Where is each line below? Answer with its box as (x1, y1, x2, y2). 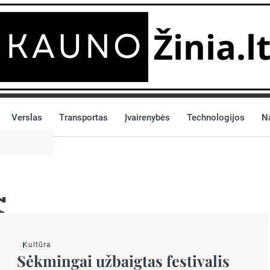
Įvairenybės (125, 111, 170, 123)
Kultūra (23, 240, 52, 249)
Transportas (59, 111, 108, 123)
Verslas (11, 111, 42, 123)
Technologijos (187, 111, 245, 123)
